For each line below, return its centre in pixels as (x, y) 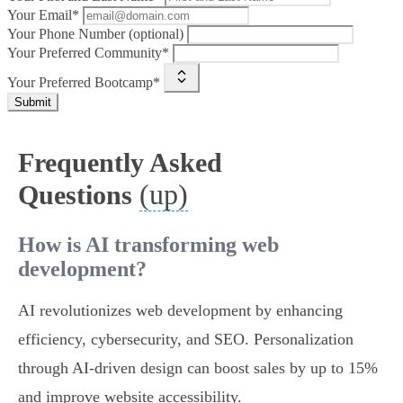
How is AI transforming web (148, 245)
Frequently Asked (120, 163)
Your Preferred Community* (88, 53)
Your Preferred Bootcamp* (84, 83)
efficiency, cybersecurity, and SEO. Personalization (186, 340)
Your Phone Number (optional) (95, 34)
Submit (33, 103)
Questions (75, 195)
